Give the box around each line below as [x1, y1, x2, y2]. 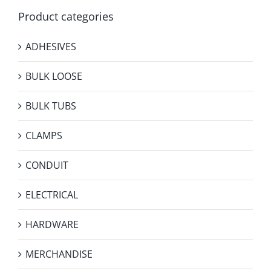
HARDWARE [25, 218, 79, 232]
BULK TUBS [25, 99, 76, 113]
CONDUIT [25, 158, 68, 172]
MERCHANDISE [25, 247, 93, 261]
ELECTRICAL [25, 188, 78, 202]
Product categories [18, 9, 114, 24]
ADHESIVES [25, 40, 76, 54]
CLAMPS [25, 129, 62, 143]
